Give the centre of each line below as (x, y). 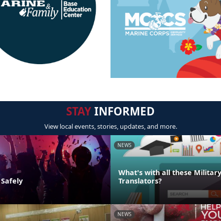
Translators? (140, 181)
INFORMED (123, 111)
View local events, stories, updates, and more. (110, 126)
